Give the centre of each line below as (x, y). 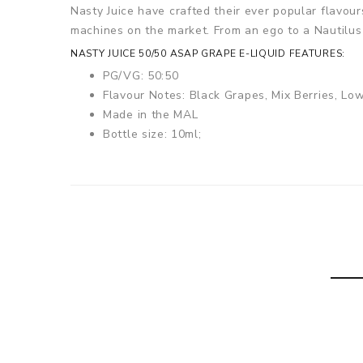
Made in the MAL (151, 115)
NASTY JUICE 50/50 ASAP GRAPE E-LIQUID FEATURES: (208, 54)
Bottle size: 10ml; (152, 135)
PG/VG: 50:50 (141, 76)
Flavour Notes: (146, 96)
